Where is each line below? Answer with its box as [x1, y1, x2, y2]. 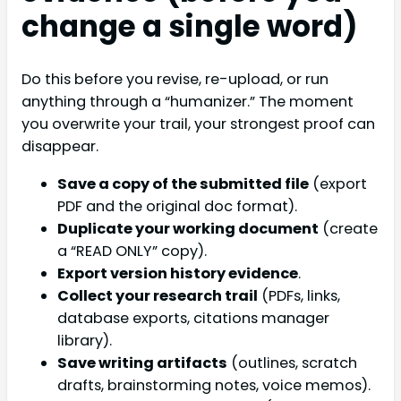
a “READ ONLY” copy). [57, 240, 207, 261]
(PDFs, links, [258, 285, 340, 306]
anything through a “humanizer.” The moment [21, 91, 354, 113]
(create [319, 218, 378, 239]
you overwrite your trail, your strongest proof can [21, 114, 375, 135]
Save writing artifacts [57, 352, 227, 373]
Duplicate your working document [57, 218, 319, 239]
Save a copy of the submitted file [57, 173, 309, 194]
